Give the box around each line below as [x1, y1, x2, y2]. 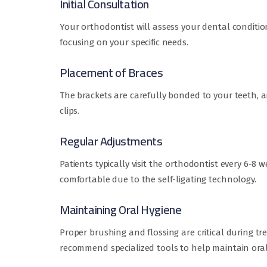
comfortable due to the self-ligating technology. [60, 174, 256, 185]
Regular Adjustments [60, 130, 163, 153]
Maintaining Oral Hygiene [60, 198, 182, 221]
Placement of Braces [60, 61, 163, 84]
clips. [60, 105, 80, 117]
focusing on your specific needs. [60, 37, 188, 48]
